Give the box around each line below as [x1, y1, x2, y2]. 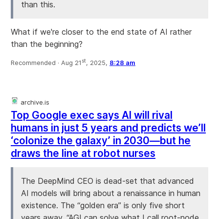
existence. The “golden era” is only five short [21, 200, 185, 211]
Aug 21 [61, 59, 82, 67]
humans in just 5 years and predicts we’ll [11, 122, 206, 134]
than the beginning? [11, 39, 83, 49]
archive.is [19, 99, 49, 107]
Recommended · [11, 59, 61, 67]
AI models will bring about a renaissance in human [21, 188, 200, 198]
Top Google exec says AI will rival [11, 109, 173, 122]
